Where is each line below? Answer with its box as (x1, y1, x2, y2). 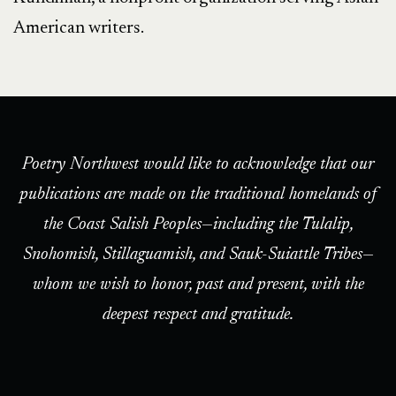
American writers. (13, 19, 144, 37)
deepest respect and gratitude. (103, 305, 293, 324)
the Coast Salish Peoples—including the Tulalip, (42, 215, 354, 233)
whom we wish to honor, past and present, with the (32, 275, 364, 293)
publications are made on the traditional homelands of (19, 185, 377, 203)
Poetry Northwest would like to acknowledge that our (22, 155, 374, 173)
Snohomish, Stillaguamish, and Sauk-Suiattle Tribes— (22, 245, 374, 263)
